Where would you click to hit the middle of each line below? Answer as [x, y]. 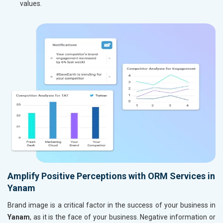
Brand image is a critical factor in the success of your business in [111, 205]
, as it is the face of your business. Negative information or [123, 217]
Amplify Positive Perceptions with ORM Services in [111, 176]
